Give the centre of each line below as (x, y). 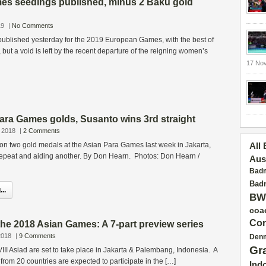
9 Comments (37, 236)
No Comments (33, 26)
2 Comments (42, 131)
